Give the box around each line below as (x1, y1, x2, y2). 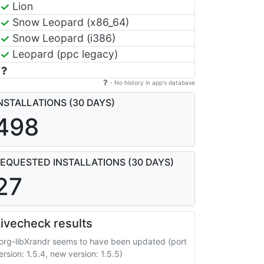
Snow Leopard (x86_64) (9, 15, 129, 28)
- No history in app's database (108, 78, 195, 86)
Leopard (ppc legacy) (9, 47, 118, 60)
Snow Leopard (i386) (9, 31, 115, 44)
